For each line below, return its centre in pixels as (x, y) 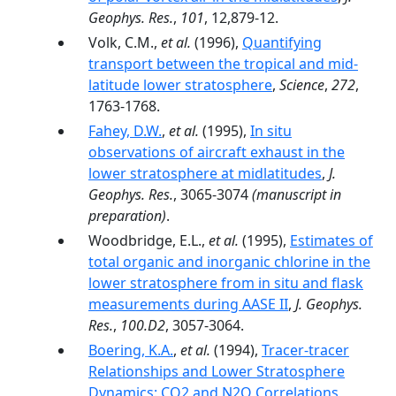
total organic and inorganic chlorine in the (229, 262)
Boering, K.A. (131, 350)
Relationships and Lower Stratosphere (217, 371)
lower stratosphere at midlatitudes (205, 173)
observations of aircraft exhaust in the (217, 152)
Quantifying (282, 42)
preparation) (127, 216)
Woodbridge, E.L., (148, 240)
